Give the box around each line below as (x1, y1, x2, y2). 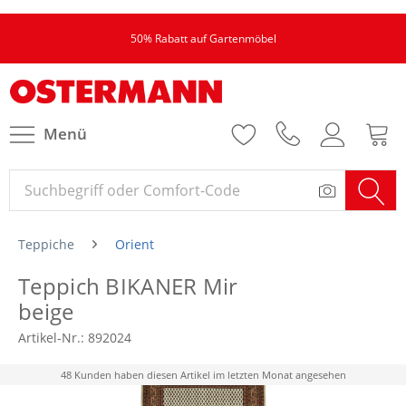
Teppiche (18, 236, 74, 253)
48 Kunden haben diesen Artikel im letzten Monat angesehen (60, 368, 346, 382)
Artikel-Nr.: (18, 329, 88, 346)
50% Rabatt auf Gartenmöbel (130, 31, 276, 46)
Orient (115, 236, 154, 253)
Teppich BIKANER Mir (18, 271, 238, 301)
